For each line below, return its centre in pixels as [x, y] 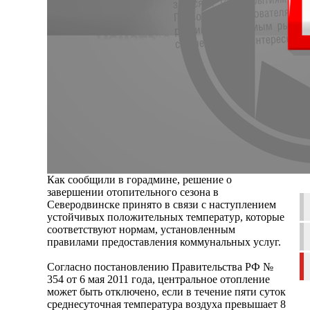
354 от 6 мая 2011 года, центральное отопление [158, 279]
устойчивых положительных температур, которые [166, 217]
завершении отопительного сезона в [133, 192]
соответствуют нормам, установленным [141, 229]
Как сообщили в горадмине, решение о [139, 179]
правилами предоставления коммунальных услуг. [164, 241]
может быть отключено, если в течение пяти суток [166, 291]
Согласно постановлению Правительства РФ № [160, 266]
